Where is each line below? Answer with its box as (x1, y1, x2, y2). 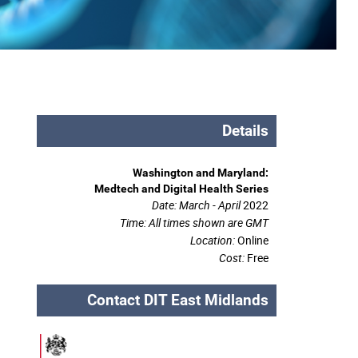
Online (237, 233, 268, 248)
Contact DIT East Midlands (87, 291, 268, 309)
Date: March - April (152, 197, 241, 213)
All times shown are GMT (149, 215, 268, 230)
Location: (190, 233, 237, 248)
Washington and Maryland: (133, 166, 268, 179)
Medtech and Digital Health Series (94, 182, 268, 195)
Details (222, 121, 268, 140)
